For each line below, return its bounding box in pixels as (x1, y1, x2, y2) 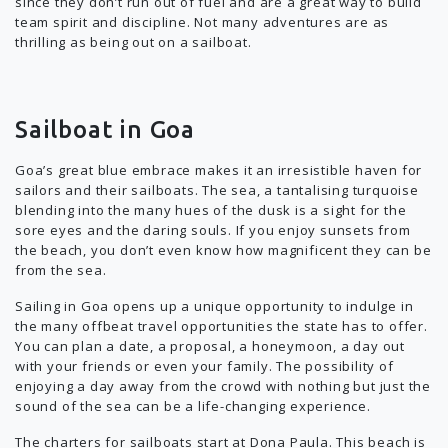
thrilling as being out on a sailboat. (15, 33, 252, 51)
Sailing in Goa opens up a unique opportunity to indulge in (15, 297, 414, 315)
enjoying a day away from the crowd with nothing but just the (15, 377, 431, 395)
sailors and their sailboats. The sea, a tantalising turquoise (15, 181, 419, 199)
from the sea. (15, 261, 107, 279)
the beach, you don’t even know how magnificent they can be (15, 241, 432, 259)
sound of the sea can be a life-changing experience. (15, 397, 371, 415)
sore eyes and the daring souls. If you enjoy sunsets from (15, 221, 411, 239)
